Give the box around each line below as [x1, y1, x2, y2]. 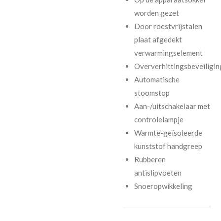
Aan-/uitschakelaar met [134, 101, 210, 110]
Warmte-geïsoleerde [134, 128, 202, 137]
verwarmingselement [134, 48, 203, 57]
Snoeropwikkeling [134, 181, 192, 190]
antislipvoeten [134, 168, 182, 177]
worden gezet [134, 8, 179, 17]
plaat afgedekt [134, 35, 182, 44]
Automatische [134, 74, 180, 84]
